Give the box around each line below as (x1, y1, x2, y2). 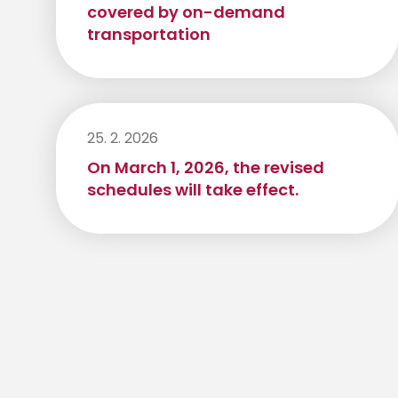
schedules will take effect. (87, 179, 298, 202)
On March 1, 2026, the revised (87, 156, 324, 179)
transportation (87, 23, 211, 46)
